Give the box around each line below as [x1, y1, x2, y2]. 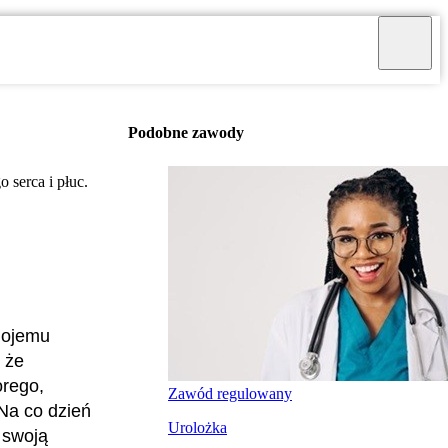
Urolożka [168, 418, 227, 436]
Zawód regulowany [168, 384, 292, 402]
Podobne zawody [128, 123, 244, 141]
